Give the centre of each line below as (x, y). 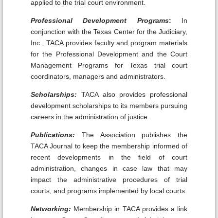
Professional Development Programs (100, 20)
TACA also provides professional (134, 94)
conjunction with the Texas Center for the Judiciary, (109, 31)
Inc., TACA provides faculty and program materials (109, 43)
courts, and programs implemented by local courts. (109, 191)
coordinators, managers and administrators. (98, 76)
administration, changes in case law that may (109, 168)
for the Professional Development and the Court (109, 54)
